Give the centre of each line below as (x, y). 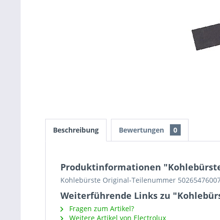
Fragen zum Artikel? (101, 208)
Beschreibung (76, 130)
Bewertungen (142, 130)
